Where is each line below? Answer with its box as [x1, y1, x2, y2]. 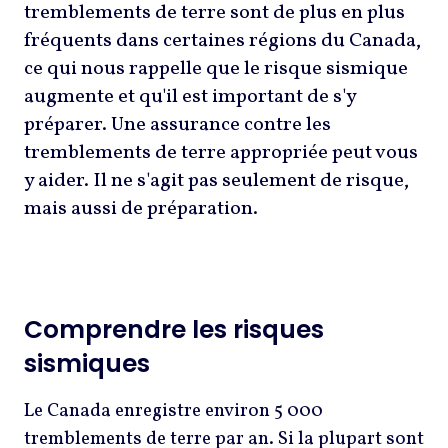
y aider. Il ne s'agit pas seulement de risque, [24, 167, 409, 196]
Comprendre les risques [24, 312, 324, 348]
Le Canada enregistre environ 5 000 [24, 398, 323, 425]
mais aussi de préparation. [24, 195, 262, 224]
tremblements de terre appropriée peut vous [24, 139, 418, 168]
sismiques [24, 346, 150, 382]
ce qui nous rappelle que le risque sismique [24, 55, 408, 84]
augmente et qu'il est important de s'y [24, 83, 356, 112]
